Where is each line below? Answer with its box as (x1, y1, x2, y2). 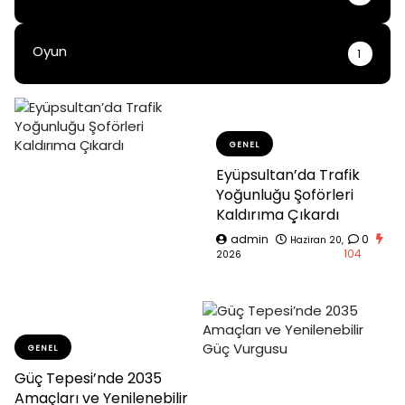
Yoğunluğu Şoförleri (216, 184, 353, 205)
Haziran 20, (290, 232, 344, 247)
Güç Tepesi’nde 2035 (14, 367, 162, 389)
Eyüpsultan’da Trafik (216, 164, 360, 185)
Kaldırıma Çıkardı (216, 203, 339, 225)
